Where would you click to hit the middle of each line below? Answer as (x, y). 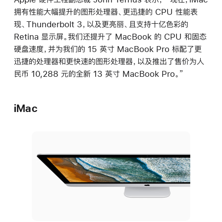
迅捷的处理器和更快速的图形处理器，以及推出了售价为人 (109, 61)
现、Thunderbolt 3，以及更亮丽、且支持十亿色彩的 (101, 24)
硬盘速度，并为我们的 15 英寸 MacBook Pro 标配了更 (108, 49)
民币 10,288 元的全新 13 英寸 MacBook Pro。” (99, 74)
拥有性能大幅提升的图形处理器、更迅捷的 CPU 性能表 (106, 12)
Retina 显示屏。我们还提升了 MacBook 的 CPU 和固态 (110, 36)
